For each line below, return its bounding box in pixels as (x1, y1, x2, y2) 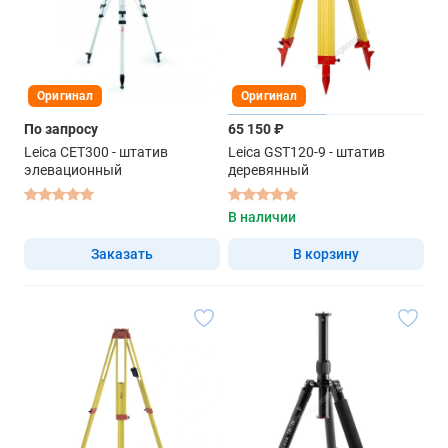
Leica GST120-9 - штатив (228, 144, 385, 161)
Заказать (91, 246, 153, 263)
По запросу (24, 121, 98, 138)
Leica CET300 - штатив (24, 144, 168, 161)
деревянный (228, 162, 309, 179)
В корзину (293, 246, 359, 263)
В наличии (228, 209, 296, 226)
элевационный (24, 162, 122, 179)
